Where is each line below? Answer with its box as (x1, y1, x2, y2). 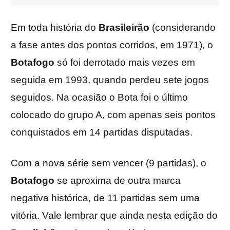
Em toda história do (11, 22, 99, 33)
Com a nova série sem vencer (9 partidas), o (11, 158, 206, 169)
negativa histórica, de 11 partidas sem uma (11, 193, 200, 204)
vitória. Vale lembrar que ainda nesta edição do (11, 210, 218, 221)
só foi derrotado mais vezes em (54, 57, 195, 68)
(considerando (149, 22, 216, 33)
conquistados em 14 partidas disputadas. (11, 127, 193, 138)
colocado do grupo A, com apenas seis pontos (11, 109, 216, 121)
